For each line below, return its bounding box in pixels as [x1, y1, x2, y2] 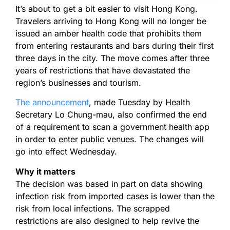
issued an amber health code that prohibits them [15, 28, 202, 39]
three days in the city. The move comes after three [15, 52, 209, 63]
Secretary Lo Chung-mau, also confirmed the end [15, 109, 207, 120]
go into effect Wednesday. [15, 146, 117, 157]
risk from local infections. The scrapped [15, 203, 170, 214]
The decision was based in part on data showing [15, 178, 203, 189]
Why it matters [15, 166, 75, 177]
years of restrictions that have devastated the [15, 65, 190, 75]
